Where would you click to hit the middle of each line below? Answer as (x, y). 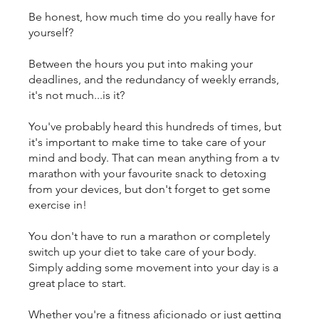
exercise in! (58, 205)
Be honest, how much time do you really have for (152, 17)
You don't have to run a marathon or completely (149, 236)
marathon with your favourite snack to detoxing (147, 174)
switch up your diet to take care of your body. (142, 252)
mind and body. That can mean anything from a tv (154, 158)
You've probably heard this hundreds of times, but (155, 127)
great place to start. (77, 283)
